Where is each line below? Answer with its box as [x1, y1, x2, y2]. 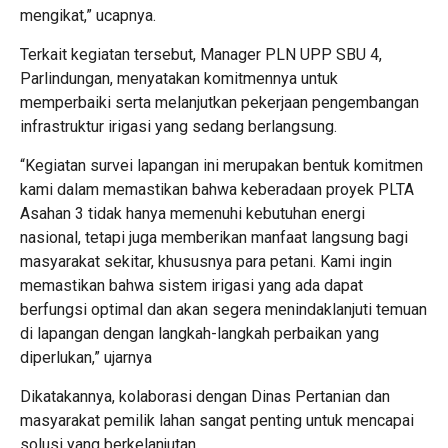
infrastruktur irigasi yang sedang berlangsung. [20, 117, 337, 137]
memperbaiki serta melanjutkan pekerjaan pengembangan [20, 93, 419, 113]
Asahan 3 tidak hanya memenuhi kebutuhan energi [20, 204, 365, 224]
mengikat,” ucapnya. [20, 6, 156, 26]
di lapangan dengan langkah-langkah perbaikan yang [20, 324, 379, 344]
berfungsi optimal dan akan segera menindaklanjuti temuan [20, 300, 427, 320]
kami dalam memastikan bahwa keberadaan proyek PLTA [20, 180, 414, 200]
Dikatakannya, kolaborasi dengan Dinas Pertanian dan [20, 387, 390, 407]
